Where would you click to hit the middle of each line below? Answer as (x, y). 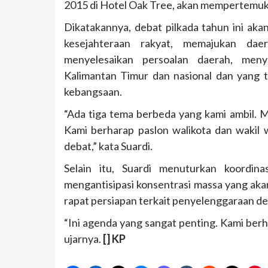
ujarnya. (83, 238)
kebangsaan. (93, 91)
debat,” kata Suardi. (108, 146)
